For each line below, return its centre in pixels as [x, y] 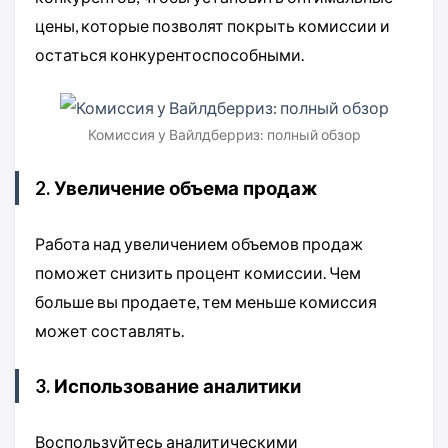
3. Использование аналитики [168, 386]
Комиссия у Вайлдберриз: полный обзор [224, 135]
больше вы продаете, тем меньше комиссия [206, 302]
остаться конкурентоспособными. [169, 55]
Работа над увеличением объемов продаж [199, 244]
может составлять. [109, 331]
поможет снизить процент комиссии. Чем [198, 273]
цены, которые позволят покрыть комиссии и [212, 26]
